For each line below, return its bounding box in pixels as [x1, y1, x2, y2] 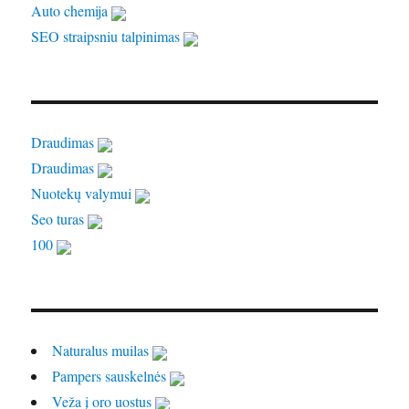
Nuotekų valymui [31, 184, 136, 204]
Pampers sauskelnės [52, 366, 171, 386]
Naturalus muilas [52, 341, 153, 361]
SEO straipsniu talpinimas [31, 26, 184, 47]
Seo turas [31, 209, 89, 229]
